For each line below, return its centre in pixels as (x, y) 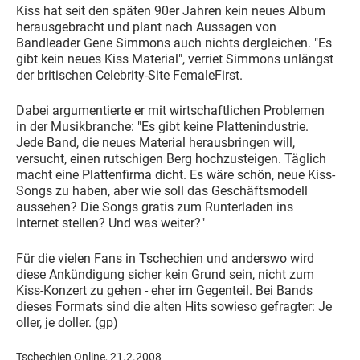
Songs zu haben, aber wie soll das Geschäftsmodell (162, 191)
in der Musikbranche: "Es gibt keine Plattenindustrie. (162, 127)
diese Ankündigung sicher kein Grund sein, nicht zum (165, 274)
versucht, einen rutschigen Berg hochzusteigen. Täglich (171, 159)
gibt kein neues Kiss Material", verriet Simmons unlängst (175, 59)
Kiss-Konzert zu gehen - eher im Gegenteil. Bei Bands (164, 290)
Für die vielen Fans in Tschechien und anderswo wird (165, 258)
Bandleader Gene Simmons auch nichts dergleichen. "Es (174, 43)
